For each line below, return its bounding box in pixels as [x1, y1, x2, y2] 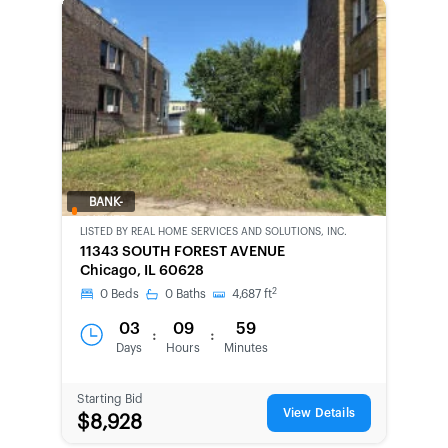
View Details [282, 407, 355, 419]
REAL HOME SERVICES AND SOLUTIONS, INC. [131, 227, 347, 237]
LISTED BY [80, 227, 131, 237]
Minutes [224, 342, 268, 354]
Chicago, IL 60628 [80, 264, 204, 278]
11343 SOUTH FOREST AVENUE [80, 245, 285, 259]
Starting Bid [77, 392, 143, 405]
